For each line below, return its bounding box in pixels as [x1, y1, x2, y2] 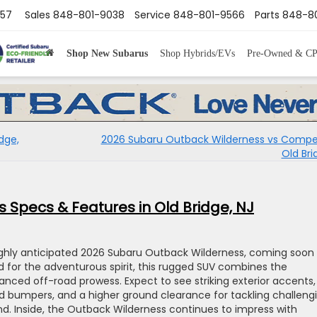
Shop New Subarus [66, 47, 148, 59]
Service [134, 8, 171, 23]
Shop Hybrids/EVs [159, 47, 235, 59]
